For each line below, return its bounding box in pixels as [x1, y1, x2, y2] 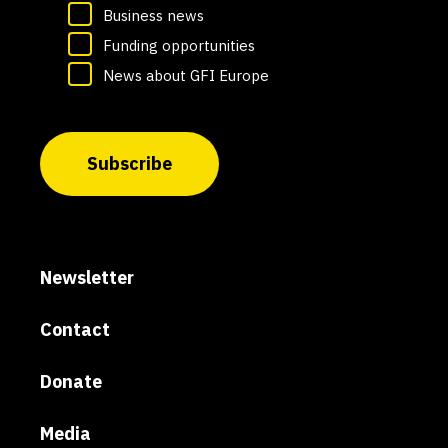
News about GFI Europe [103, 65, 269, 85]
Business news [103, 5, 204, 25]
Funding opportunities [103, 35, 255, 55]
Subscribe [87, 151, 172, 175]
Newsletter [40, 265, 134, 289]
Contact [40, 317, 110, 341]
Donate [40, 369, 102, 393]
